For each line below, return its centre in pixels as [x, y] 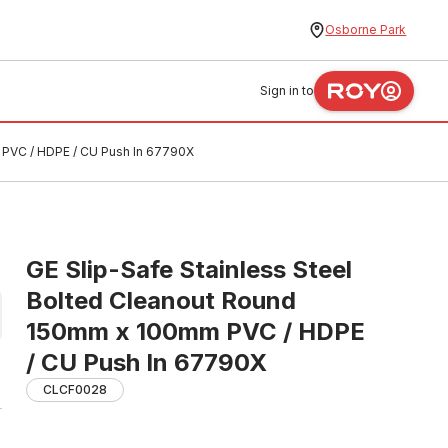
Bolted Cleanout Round [161, 300]
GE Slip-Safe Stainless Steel [189, 269]
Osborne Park [366, 29]
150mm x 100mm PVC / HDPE [195, 331]
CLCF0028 [75, 389]
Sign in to [287, 90]
